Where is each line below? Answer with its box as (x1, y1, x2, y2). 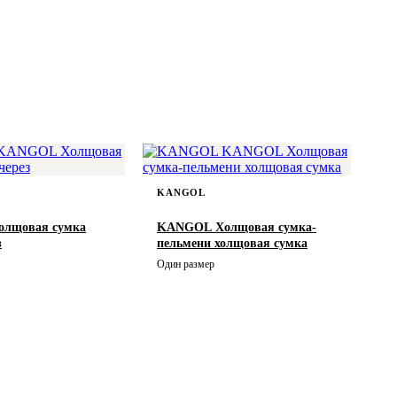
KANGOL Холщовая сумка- (157, 220, 316, 234)
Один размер (157, 258, 214, 269)
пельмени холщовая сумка (157, 236, 307, 250)
